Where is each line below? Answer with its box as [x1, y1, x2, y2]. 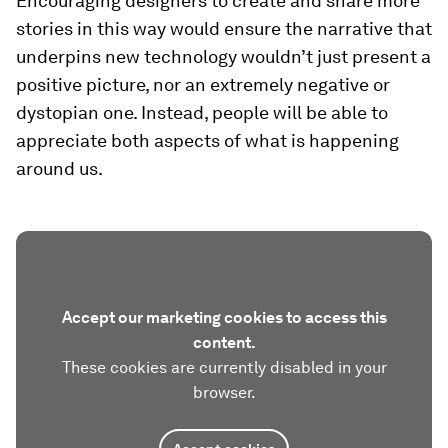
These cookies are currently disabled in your [61, 358, 387, 377]
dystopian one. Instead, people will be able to [16, 102, 388, 123]
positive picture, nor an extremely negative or [16, 74, 390, 95]
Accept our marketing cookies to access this [61, 308, 387, 327]
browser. [192, 383, 256, 402]
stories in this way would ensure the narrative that [16, 18, 432, 39]
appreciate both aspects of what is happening [16, 130, 399, 151]
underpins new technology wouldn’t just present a [16, 46, 431, 67]
